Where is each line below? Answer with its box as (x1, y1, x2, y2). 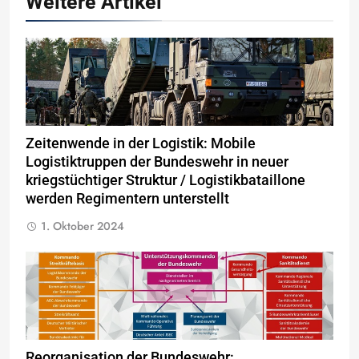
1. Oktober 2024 (41, 217, 124, 234)
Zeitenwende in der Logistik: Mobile (26, 135, 256, 151)
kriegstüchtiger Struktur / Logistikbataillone (26, 171, 305, 188)
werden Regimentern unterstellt (26, 190, 229, 207)
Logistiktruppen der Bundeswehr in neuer (26, 153, 288, 170)
